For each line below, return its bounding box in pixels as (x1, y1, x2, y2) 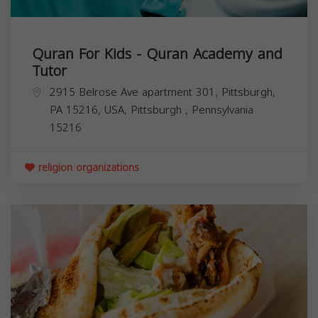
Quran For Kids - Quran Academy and (32, 40, 283, 67)
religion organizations (35, 158, 139, 177)
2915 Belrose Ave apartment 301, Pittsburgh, (50, 82, 275, 102)
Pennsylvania (192, 99, 253, 120)
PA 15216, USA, (50, 99, 131, 120)
